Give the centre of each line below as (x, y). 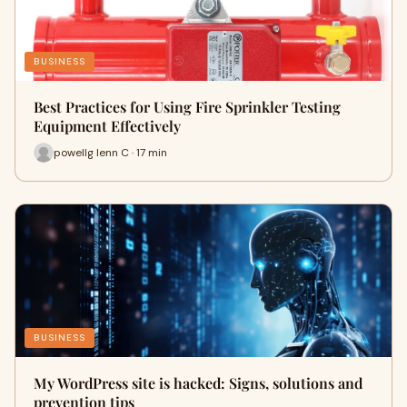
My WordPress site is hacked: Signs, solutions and (198, 383)
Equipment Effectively (107, 126)
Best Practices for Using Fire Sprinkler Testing (187, 107)
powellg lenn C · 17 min (110, 152)
